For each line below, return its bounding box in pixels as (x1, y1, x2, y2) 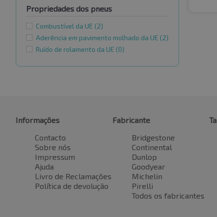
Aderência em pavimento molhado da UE (36, 33, 160, 42)
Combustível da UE (36, 22, 94, 31)
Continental (132, 142, 172, 152)
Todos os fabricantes (132, 191, 204, 201)
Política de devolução (35, 181, 108, 191)
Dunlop (132, 152, 157, 162)
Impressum (35, 152, 75, 162)
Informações (15, 115, 60, 125)
